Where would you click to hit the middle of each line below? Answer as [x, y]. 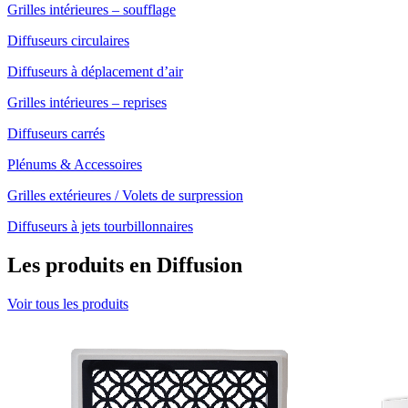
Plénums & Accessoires [75, 165]
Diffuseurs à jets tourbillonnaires [100, 227]
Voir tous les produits [68, 304]
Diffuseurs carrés [56, 134]
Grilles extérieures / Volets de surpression [125, 196]
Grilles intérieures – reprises [87, 103]
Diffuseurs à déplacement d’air [95, 72]
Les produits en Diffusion [125, 265]
